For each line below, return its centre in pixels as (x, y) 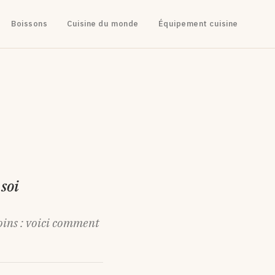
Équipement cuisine (198, 24)
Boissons (29, 24)
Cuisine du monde (103, 24)
